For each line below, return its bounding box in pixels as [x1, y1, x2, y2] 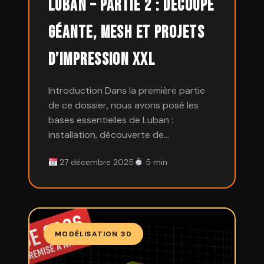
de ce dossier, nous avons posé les [48, 99, 199, 111]
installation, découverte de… [48, 128, 169, 141]
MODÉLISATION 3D [55, 229, 133, 239]
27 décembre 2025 [57, 157, 134, 167]
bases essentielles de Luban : [48, 114, 173, 126]
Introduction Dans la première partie [48, 84, 205, 97]
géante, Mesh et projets [48, 22, 205, 43]
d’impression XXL [48, 49, 156, 70]
